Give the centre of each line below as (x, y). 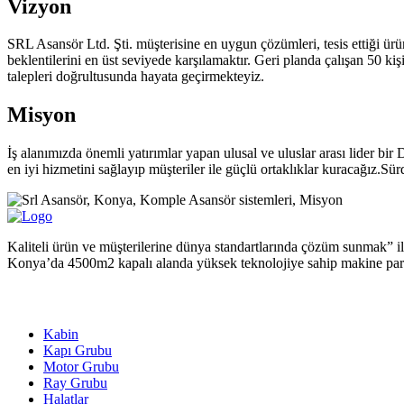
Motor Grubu (81, 366)
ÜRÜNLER (36, 298)
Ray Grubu (75, 382)
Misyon (41, 115)
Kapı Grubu (78, 350)
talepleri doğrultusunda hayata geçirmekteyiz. (136, 77)
